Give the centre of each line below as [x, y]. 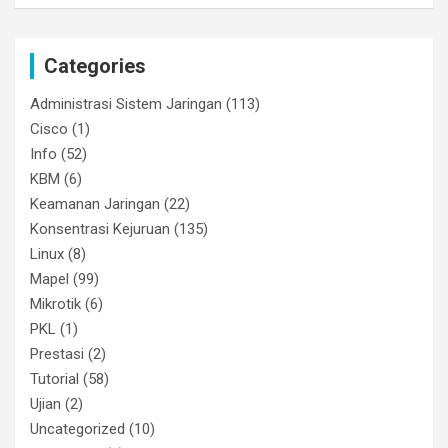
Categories [95, 66]
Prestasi [57, 354]
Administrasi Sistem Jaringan [126, 104]
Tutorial [54, 379]
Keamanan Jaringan [95, 204]
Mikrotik [55, 304]
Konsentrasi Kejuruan [100, 229]
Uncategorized [77, 429]
